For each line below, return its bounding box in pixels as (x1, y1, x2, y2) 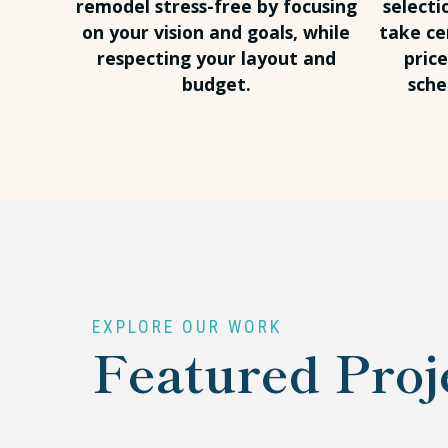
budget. (181, 72, 251, 97)
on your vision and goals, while (82, 20, 350, 45)
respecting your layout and (96, 46, 336, 71)
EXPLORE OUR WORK (92, 317, 282, 338)
